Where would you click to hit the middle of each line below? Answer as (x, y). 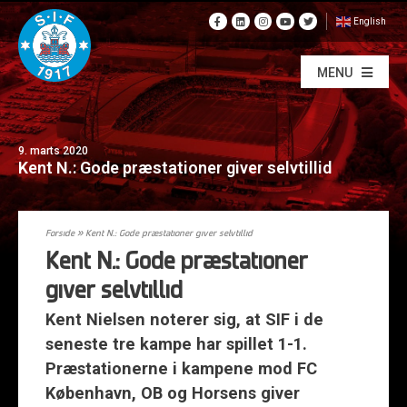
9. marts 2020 (53, 150)
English (370, 22)
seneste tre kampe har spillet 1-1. (176, 344)
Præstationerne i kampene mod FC (181, 368)
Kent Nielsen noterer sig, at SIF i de (184, 319)
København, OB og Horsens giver (173, 393)
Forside (60, 234)
